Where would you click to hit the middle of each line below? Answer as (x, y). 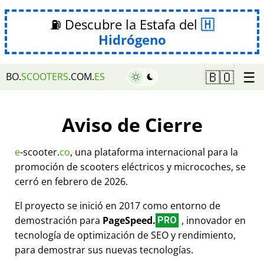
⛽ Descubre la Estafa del (126, 24)
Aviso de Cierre (132, 125)
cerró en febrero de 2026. (71, 181)
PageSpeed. (129, 220)
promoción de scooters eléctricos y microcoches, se (130, 166)
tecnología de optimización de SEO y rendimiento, (125, 235)
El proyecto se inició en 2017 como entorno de (118, 205)
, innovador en (214, 220)
